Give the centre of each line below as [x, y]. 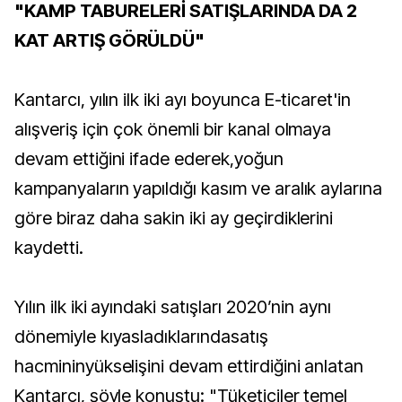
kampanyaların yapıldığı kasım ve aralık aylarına [199, 188]
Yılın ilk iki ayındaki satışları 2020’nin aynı [173, 307]
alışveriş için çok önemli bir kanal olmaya [173, 129]
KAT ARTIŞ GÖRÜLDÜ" [110, 40]
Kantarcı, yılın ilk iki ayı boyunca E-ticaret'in [183, 100]
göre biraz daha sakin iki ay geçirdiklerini [174, 218]
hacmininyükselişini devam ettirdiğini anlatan [189, 366]
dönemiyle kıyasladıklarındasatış [141, 336]
